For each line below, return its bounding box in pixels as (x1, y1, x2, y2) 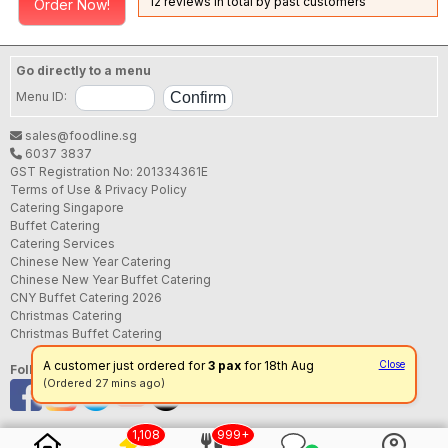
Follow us (10, 361, 69, 377)
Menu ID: (16, 89, 70, 105)
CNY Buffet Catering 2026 (10, 289, 162, 305)
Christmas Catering (10, 307, 122, 323)
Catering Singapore (10, 199, 124, 215)
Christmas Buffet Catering (10, 325, 162, 341)
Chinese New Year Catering (10, 253, 171, 269)
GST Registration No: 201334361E (10, 163, 208, 179)
